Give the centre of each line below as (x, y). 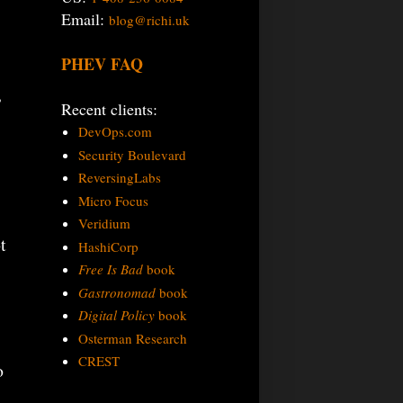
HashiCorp (108, 246)
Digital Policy (116, 315)
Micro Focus (113, 200)
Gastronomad (116, 292)
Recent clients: (109, 108)
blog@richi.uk (149, 19)
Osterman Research (132, 338)
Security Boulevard (132, 154)
